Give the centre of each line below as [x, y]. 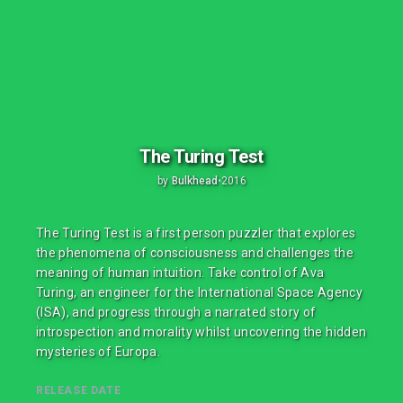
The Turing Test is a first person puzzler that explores [196, 233]
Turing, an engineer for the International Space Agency [199, 292]
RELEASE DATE [79, 390]
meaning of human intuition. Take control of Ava [180, 273]
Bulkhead [194, 180]
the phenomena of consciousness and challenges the [195, 253]
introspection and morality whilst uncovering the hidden [201, 332]
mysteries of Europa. [98, 352]
